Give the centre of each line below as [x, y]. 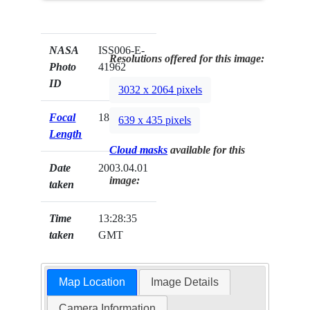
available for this [207, 150]
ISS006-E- [122, 51]
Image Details [185, 282]
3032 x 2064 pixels [161, 90]
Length [66, 134]
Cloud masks [139, 150]
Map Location [92, 282]
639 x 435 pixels [155, 120]
